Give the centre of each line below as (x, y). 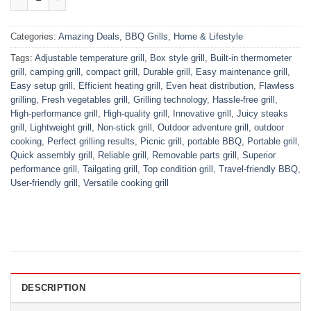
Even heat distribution (210, 86)
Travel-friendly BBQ (258, 169)
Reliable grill (122, 155)
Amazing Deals (89, 37)
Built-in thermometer (251, 58)
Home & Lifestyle (208, 37)
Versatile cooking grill (126, 183)
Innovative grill (202, 114)
